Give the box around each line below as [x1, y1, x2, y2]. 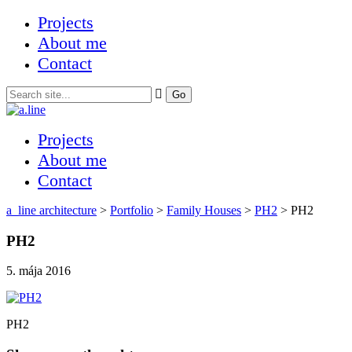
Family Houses [167, 203, 241, 217]
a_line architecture [6, 203, 97, 217]
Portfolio [110, 203, 153, 217]
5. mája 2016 [6, 264, 71, 278]
